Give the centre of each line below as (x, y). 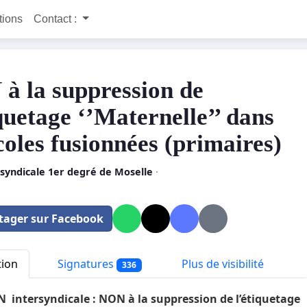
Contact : (57, 19)
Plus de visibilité (221, 263)
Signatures (86, 263)
